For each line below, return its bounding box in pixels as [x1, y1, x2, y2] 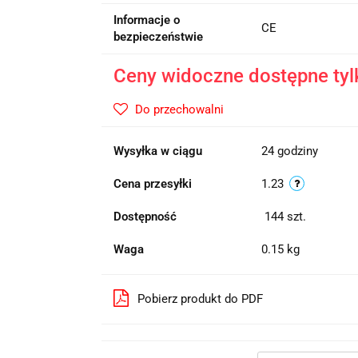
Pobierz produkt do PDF [137, 292, 263, 306]
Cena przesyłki [113, 177, 192, 191]
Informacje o [113, 13, 180, 27]
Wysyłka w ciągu [113, 144, 202, 158]
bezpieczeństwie [113, 30, 203, 44]
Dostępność [113, 209, 177, 224]
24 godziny [261, 144, 318, 158]
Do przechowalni [134, 102, 224, 117]
